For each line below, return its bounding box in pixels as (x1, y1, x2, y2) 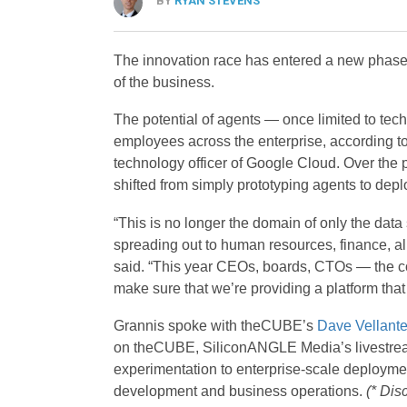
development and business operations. (113, 383, 366, 400)
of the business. (113, 74, 214, 90)
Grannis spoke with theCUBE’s (113, 318, 317, 334)
